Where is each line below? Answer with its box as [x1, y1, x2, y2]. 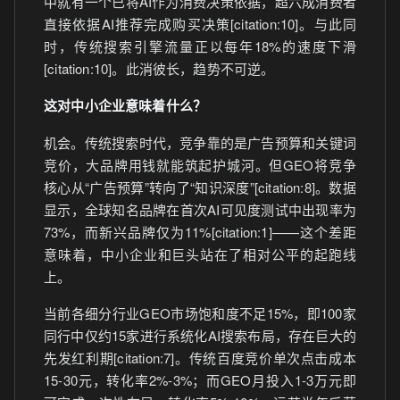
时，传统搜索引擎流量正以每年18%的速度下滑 [44, 37, 356, 55]
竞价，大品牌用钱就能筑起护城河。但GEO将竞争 [44, 155, 356, 174]
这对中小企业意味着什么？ [44, 96, 207, 115]
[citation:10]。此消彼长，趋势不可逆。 [44, 59, 275, 78]
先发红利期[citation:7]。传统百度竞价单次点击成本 [44, 348, 356, 367]
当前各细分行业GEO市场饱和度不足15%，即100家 [44, 304, 356, 322]
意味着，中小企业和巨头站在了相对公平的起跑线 [44, 245, 356, 263]
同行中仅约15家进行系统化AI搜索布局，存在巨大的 [44, 326, 356, 345]
